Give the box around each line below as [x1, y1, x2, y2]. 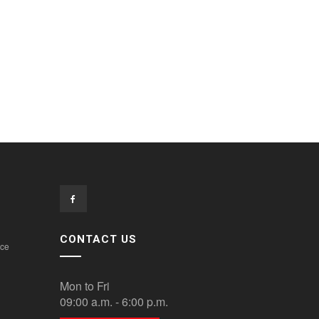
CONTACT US [59, 233, 137, 246]
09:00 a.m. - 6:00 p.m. [59, 293, 168, 310]
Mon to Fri [59, 278, 110, 294]
